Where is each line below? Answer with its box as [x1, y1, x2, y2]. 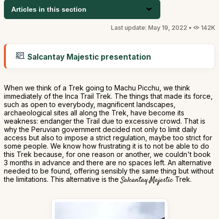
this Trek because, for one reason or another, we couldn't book [4, 150, 211, 158]
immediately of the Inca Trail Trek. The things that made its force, [4, 92, 213, 100]
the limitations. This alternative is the [4, 175, 121, 183]
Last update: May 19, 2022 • [111, 24, 193, 31]
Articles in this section [11, 5, 87, 13]
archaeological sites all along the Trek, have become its [4, 109, 184, 117]
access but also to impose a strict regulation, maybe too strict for [4, 133, 212, 142]
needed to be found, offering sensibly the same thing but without [4, 167, 214, 175]
